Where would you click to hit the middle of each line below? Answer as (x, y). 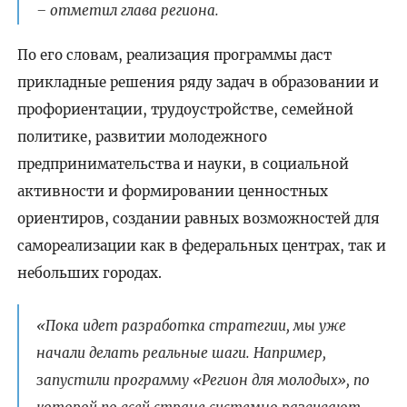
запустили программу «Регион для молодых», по (203, 380)
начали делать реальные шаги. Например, (181, 352)
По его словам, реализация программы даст (174, 55)
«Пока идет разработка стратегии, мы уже (191, 325)
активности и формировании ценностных (172, 192)
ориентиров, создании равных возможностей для (198, 219)
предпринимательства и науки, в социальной (183, 164)
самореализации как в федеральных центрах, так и (201, 246)
